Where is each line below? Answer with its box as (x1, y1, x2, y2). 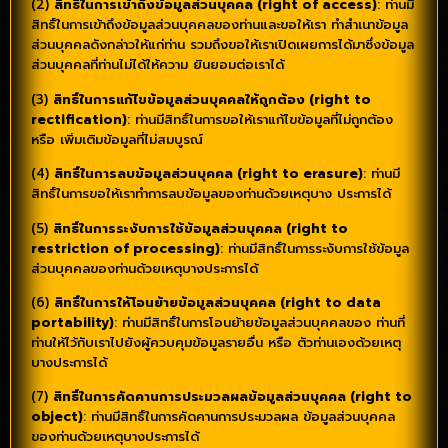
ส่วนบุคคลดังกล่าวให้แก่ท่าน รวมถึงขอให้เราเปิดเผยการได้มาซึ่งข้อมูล (31, 35, 414, 55)
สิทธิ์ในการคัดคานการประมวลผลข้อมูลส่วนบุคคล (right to (53, 387, 412, 407)
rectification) (31, 109, 127, 129)
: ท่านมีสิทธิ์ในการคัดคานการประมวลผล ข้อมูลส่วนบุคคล (83, 407, 395, 427)
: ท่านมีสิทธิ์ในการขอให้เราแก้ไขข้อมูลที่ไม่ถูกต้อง (127, 109, 393, 129)
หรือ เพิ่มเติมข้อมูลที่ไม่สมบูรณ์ (31, 129, 203, 149)
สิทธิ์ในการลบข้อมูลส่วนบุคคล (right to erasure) (54, 164, 363, 184)
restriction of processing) (31, 238, 220, 258)
